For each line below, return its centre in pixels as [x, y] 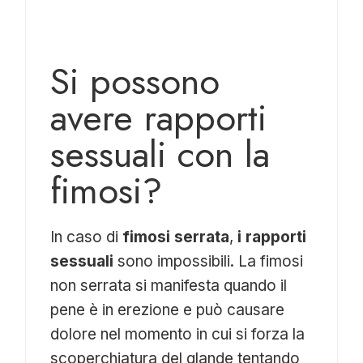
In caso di [87, 237]
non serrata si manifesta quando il [169, 285]
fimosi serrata [176, 237]
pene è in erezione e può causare [168, 310]
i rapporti [270, 237]
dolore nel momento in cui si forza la [178, 334]
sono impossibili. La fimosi [211, 261]
